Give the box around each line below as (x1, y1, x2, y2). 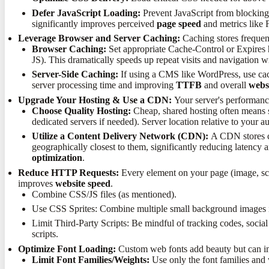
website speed (55, 178, 111, 189)
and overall (201, 80, 249, 91)
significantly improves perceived (31, 18, 157, 29)
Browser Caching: (31, 44, 106, 55)
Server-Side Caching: (31, 69, 118, 80)
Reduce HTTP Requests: (18, 167, 119, 178)
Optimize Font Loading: (18, 243, 116, 254)
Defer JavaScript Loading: (31, 7, 141, 18)
